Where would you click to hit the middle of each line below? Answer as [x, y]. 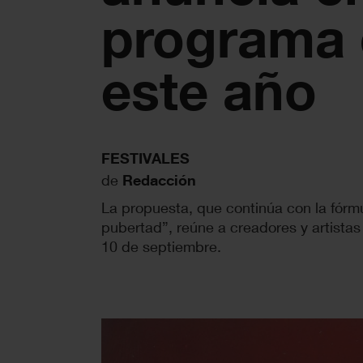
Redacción [159, 179]
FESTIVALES [145, 158]
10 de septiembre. [161, 246]
